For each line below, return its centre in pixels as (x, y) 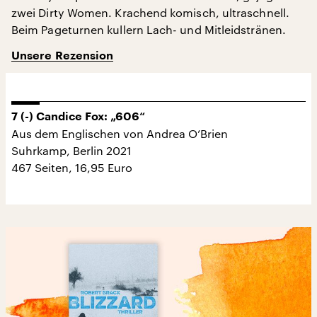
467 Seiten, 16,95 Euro (72, 167)
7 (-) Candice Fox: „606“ (78, 116)
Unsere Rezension (63, 56)
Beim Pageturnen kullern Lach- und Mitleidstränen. (149, 29)
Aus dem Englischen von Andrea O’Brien (120, 133)
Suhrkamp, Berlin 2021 (71, 150)
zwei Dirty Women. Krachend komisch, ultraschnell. (150, 12)
